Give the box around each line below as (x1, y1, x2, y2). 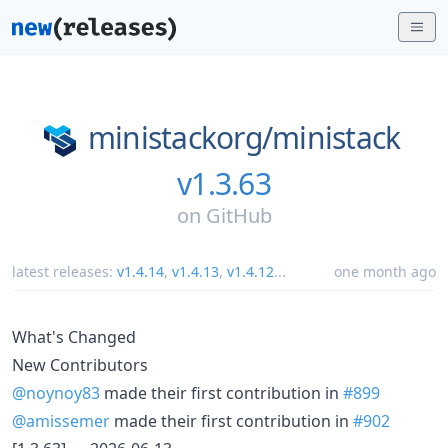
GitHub (205, 201, 272, 229)
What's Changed (12, 325, 136, 348)
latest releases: (12, 261, 117, 281)
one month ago (334, 261, 436, 281)
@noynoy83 (12, 381, 100, 404)
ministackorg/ (87, 117, 272, 158)
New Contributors (12, 353, 148, 376)
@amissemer (12, 409, 110, 432)
